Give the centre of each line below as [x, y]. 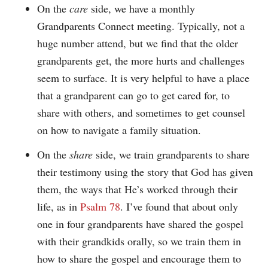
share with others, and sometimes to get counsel [141, 112]
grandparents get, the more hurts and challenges [141, 60]
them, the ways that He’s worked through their [138, 189]
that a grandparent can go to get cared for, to [134, 95]
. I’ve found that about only [179, 206]
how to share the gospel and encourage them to [139, 258]
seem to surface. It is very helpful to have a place [144, 77]
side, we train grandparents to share [171, 154]
